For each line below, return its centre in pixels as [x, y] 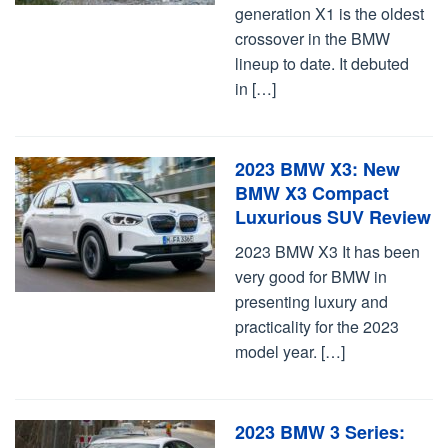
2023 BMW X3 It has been [327, 251]
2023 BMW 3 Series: [320, 432]
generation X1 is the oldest [329, 13]
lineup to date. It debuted [322, 63]
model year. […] [290, 351]
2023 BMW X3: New [317, 169]
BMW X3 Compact [312, 193]
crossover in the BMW [312, 38]
